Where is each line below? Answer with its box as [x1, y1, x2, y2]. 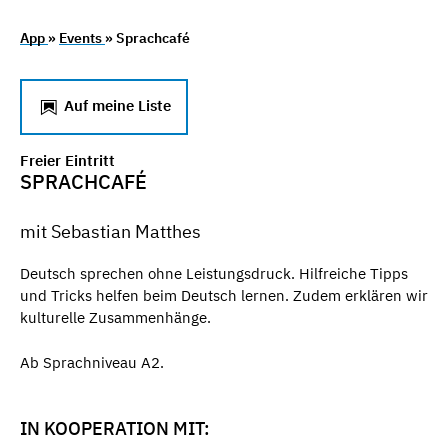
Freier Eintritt [20, 150, 115, 170]
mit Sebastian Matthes [20, 219, 201, 243]
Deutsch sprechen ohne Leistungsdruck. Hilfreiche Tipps [20, 264, 408, 283]
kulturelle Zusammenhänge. [20, 308, 215, 327]
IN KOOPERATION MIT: [20, 416, 210, 440]
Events [59, 28, 105, 47]
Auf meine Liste [60, 95, 171, 115]
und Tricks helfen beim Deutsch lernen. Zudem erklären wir [20, 286, 428, 305]
